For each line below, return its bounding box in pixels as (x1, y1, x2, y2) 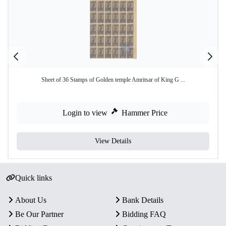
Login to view (63, 108, 107, 117)
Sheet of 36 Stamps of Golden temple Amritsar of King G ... (41, 76, 185, 83)
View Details (95, 137, 131, 145)
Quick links (15, 174, 52, 182)
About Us (15, 196, 46, 204)
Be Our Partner (15, 210, 64, 218)
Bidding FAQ (122, 210, 166, 218)
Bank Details (122, 196, 163, 204)
